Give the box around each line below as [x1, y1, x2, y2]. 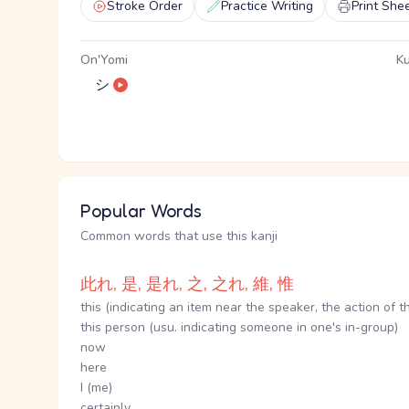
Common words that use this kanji [80, 227, 278, 245]
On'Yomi [80, 51, 128, 68]
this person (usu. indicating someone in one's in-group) [80, 319, 398, 336]
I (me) [80, 379, 112, 396]
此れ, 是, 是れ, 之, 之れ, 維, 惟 [80, 273, 294, 295]
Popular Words [80, 200, 202, 222]
